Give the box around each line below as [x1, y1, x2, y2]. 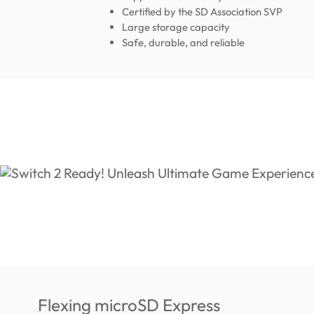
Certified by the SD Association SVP [122, 4, 283, 18]
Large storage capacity [122, 20, 231, 34]
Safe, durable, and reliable [122, 35, 245, 49]
